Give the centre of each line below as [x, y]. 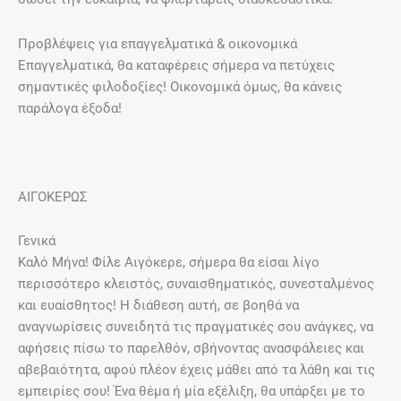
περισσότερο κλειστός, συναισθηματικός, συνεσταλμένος [196, 284]
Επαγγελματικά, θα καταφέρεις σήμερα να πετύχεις [176, 65]
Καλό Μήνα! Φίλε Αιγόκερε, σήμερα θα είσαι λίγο [169, 263]
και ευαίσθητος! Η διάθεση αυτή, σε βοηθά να [158, 306]
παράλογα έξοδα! [70, 108]
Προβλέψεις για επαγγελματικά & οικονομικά [158, 43]
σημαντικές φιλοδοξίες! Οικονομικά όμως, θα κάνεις [180, 86]
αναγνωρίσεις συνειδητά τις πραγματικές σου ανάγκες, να [196, 327]
